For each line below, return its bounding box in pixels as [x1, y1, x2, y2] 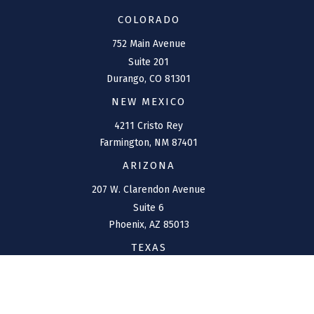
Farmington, [100, 137, 151, 149]
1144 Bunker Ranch [105, 266, 192, 278]
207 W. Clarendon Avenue [92, 184, 205, 196]
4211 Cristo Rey [114, 120, 183, 132]
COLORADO [117, 13, 180, 26]
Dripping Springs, [88, 301, 166, 313]
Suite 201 [128, 56, 169, 68]
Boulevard [125, 284, 172, 296]
